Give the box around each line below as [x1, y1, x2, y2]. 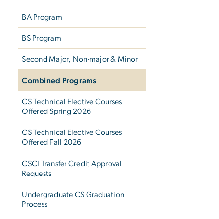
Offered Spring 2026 [22, 108, 91, 115]
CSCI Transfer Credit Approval [22, 159, 122, 168]
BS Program [22, 34, 61, 42]
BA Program [22, 13, 62, 21]
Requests [22, 169, 52, 177]
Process [22, 200, 48, 209]
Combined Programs [22, 76, 97, 85]
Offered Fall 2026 [22, 138, 82, 147]
